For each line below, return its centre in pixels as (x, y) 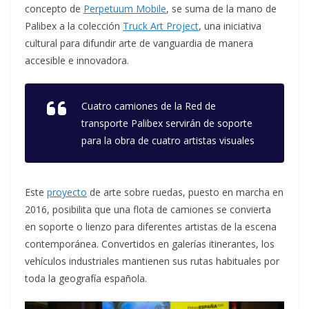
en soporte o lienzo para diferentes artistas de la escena (151, 227)
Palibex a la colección (74, 26)
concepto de (54, 9)
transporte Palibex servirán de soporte (167, 123)
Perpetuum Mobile (125, 9)
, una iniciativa (230, 26)
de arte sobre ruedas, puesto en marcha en (185, 192)
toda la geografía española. (86, 279)
